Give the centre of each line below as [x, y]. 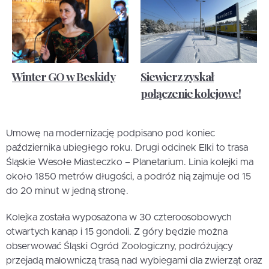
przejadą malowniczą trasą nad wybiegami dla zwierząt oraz [134, 260]
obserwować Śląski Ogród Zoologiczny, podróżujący [119, 246]
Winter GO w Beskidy [64, 76]
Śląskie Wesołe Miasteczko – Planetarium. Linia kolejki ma [130, 162]
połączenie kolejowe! [191, 93]
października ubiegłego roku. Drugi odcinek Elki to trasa [127, 147]
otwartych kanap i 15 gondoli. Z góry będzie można [117, 231]
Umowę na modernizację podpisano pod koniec [110, 133]
